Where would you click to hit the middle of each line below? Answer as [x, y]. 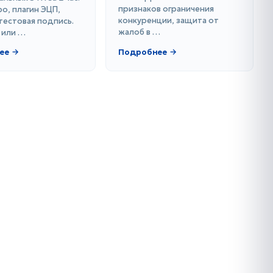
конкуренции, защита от [168, 21]
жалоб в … [139, 32]
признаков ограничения [166, 9]
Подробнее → [147, 52]
